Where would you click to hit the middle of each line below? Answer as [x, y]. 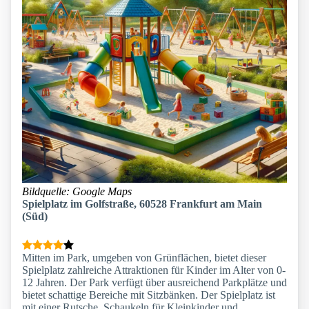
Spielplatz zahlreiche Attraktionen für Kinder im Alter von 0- [154, 270]
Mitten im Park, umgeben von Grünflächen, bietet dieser [144, 258]
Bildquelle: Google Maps [77, 192]
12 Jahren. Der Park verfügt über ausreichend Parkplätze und [154, 283]
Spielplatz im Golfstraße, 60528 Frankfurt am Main [142, 204]
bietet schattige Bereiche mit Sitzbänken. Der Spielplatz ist [149, 295]
